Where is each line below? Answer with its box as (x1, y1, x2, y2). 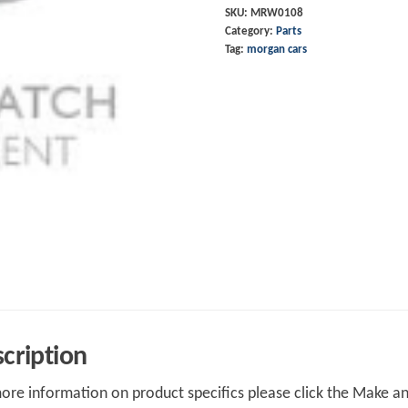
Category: (224, 25, 276, 37)
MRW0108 (250, 7, 303, 19)
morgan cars (246, 44, 307, 56)
